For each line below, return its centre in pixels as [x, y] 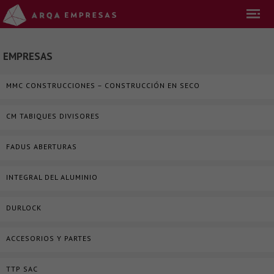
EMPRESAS [28, 56]
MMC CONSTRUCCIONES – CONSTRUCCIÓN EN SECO [103, 85]
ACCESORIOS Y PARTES [49, 238]
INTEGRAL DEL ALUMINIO [52, 177]
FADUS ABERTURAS [42, 146]
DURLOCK [24, 208]
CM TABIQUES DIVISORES [53, 116]
